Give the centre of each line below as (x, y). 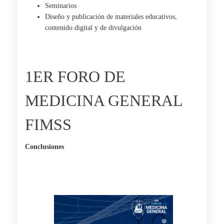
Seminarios (61, 6)
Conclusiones (44, 147)
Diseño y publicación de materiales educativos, (111, 17)
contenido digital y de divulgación (93, 28)
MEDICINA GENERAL (104, 100)
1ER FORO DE (75, 76)
